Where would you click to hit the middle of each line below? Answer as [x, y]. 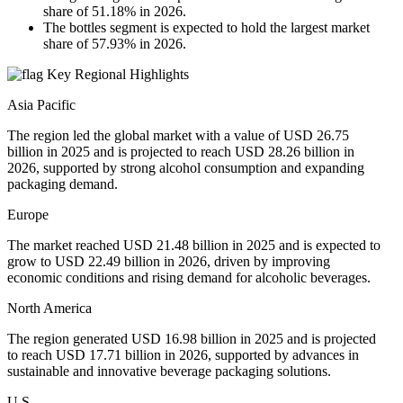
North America [49, 308]
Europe [28, 214]
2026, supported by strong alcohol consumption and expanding [186, 167]
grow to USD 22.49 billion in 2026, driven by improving [169, 261]
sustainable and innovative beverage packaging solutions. [169, 371]
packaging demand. [63, 184]
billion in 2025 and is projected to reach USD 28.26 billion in [181, 151]
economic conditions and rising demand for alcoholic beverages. [189, 277]
